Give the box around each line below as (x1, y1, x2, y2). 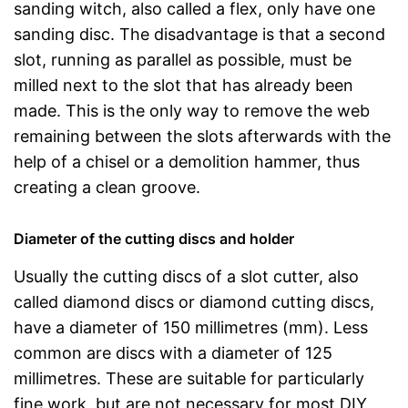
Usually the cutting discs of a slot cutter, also (14, 266, 359, 286)
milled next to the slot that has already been (14, 75, 353, 95)
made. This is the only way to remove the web (14, 100, 370, 120)
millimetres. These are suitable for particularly (14, 368, 364, 388)
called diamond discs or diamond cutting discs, (14, 291, 374, 311)
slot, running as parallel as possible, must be (14, 49, 352, 69)
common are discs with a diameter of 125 (14, 342, 332, 362)
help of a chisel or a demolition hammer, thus (14, 151, 360, 171)
